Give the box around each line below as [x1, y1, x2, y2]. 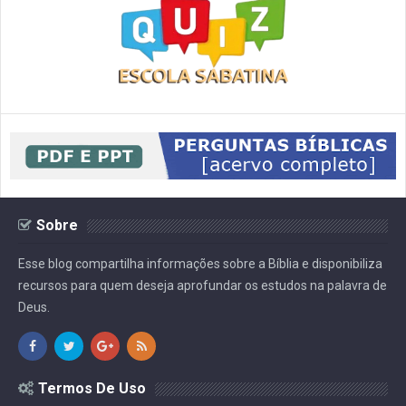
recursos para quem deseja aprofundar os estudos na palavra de [18, 278, 387, 294]
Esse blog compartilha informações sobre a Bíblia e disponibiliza [18, 256, 382, 272]
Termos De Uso [38, 380, 146, 398]
